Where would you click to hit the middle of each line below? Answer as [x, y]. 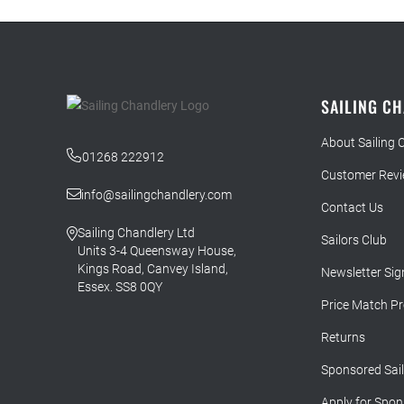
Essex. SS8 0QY [119, 287]
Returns [343, 338]
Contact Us [352, 208]
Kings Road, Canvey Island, [152, 269]
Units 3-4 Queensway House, [156, 251]
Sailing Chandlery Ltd [136, 233]
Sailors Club [353, 240]
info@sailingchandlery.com [156, 195]
